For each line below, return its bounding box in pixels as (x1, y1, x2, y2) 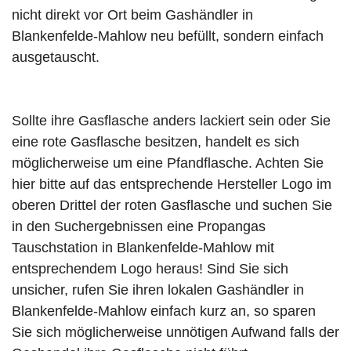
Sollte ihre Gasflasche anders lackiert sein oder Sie (12, 113, 331, 129)
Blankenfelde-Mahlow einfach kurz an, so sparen (12, 303, 316, 320)
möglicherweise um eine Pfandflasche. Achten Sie (12, 155, 324, 172)
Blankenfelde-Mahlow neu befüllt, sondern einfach (12, 28, 324, 45)
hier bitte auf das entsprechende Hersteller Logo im (12, 176, 331, 193)
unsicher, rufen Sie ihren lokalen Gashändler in (12, 282, 304, 299)
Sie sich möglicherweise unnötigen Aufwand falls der (12, 324, 339, 341)
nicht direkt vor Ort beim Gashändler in (12, 7, 253, 24)
